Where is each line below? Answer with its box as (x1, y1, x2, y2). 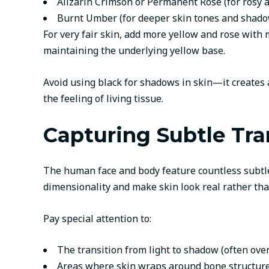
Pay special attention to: (43, 211, 151, 225)
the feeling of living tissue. (43, 91, 163, 105)
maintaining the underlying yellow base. (43, 44, 225, 58)
